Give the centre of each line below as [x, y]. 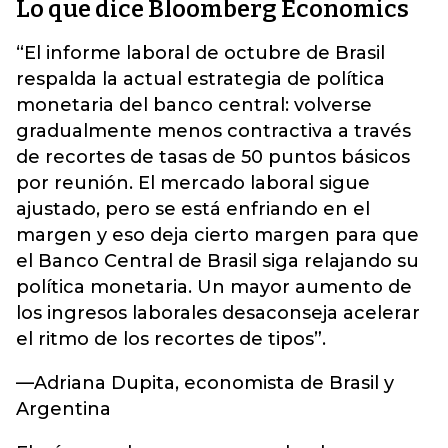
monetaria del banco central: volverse [194, 105]
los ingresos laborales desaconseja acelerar [218, 313]
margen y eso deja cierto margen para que [217, 235]
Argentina [63, 409]
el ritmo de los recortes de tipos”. [171, 339]
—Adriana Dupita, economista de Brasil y [205, 383]
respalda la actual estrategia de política [200, 79]
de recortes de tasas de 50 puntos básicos [213, 157]
